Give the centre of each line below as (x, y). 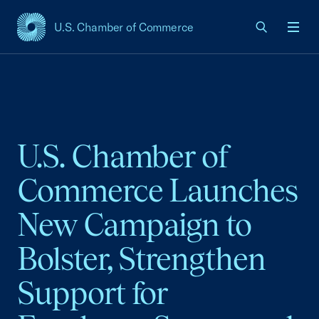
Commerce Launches (158, 190)
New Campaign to (135, 225)
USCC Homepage (62, 35)
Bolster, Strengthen (141, 259)
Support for (93, 293)
